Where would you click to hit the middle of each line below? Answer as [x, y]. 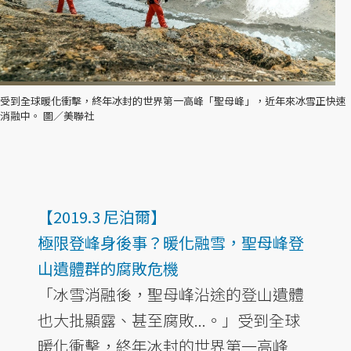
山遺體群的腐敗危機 [108, 268]
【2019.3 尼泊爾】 [102, 216]
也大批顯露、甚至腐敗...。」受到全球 [169, 320]
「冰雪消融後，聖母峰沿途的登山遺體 [171, 294]
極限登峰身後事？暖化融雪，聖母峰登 [171, 242]
